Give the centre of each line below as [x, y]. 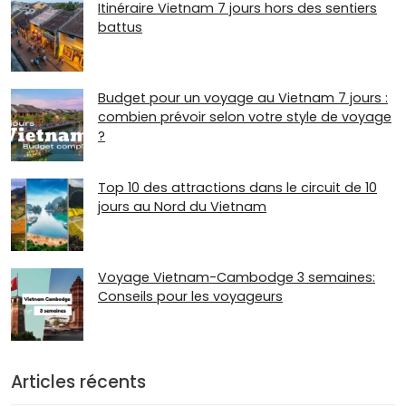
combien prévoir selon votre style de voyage [245, 116]
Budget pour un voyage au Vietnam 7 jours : [243, 97]
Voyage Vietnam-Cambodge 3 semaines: [237, 278]
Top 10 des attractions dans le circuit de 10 [237, 188]
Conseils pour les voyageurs [190, 297]
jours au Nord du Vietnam [182, 207]
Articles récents [78, 382]
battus [120, 27]
